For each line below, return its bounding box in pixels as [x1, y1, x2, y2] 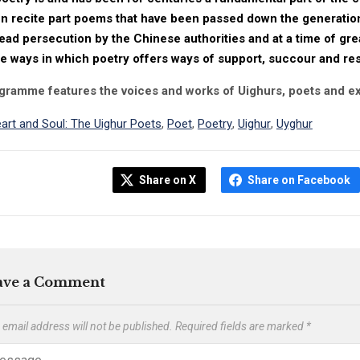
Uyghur [276, 117, 313, 132]
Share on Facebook [247, 174, 350, 187]
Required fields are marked [174, 320, 306, 333]
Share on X [138, 174, 196, 187]
